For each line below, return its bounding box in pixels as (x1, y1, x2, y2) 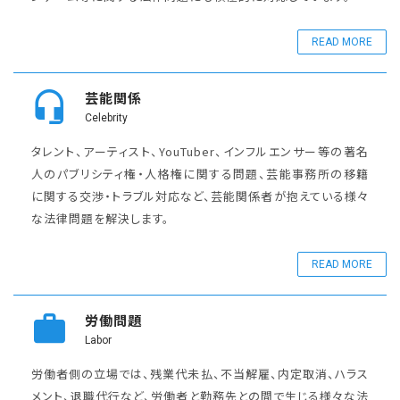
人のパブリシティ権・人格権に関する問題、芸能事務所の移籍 (31, 164, 369, 182)
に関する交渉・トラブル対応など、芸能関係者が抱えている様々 (31, 187, 369, 204)
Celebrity (85, 111, 128, 124)
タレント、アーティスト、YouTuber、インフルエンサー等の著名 (31, 142, 369, 160)
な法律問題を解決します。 (31, 209, 170, 227)
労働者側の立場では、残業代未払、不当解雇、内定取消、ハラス (31, 364, 369, 382)
